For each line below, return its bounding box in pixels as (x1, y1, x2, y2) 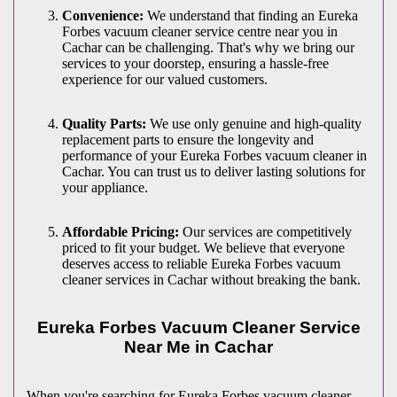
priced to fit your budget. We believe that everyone (62, 239, 345, 255)
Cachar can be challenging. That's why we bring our (62, 39, 354, 55)
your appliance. (62, 179, 148, 195)
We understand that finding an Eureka (147, 7, 358, 23)
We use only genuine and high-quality (150, 115, 362, 131)
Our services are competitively (183, 223, 352, 239)
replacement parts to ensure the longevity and (62, 131, 314, 147)
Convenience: (62, 7, 147, 23)
